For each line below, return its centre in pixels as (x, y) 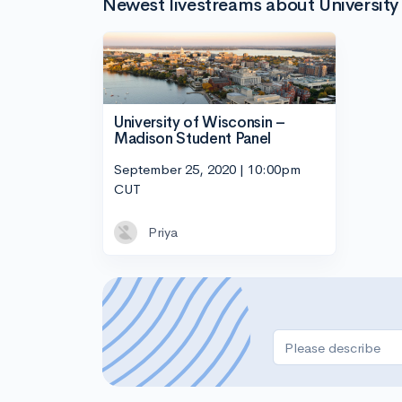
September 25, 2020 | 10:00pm (207, 169)
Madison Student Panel (192, 139)
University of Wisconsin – (200, 123)
